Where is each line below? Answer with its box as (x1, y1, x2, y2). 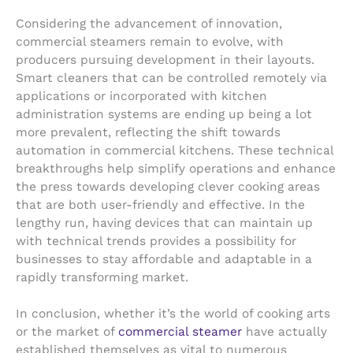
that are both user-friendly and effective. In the (16, 198, 305, 212)
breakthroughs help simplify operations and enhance (16, 162, 336, 176)
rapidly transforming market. (16, 270, 188, 284)
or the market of (16, 325, 118, 339)
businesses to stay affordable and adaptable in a (16, 252, 312, 266)
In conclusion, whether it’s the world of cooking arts (16, 307, 330, 321)
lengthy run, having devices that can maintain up (16, 216, 313, 230)
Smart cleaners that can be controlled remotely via (16, 71, 327, 85)
